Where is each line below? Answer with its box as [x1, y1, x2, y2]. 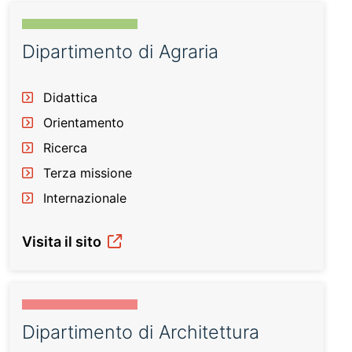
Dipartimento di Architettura [22, 321, 259, 343]
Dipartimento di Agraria [22, 40, 218, 63]
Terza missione [43, 165, 132, 181]
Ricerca [43, 140, 87, 156]
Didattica [43, 90, 97, 105]
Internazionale [43, 190, 126, 206]
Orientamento [43, 115, 124, 130]
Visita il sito [22, 233, 104, 250]
